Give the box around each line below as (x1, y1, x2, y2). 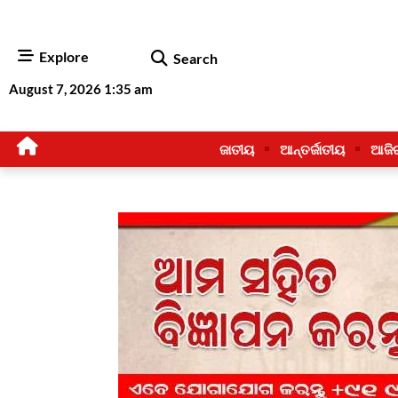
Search (173, 50, 219, 68)
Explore (39, 47, 89, 65)
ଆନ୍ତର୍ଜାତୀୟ (279, 140, 345, 157)
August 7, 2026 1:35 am (9, 80, 153, 97)
